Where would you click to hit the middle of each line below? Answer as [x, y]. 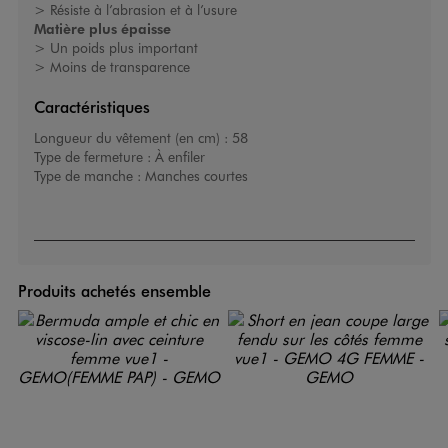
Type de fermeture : [94, 157]
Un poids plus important [123, 48]
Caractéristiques [91, 107]
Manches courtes [196, 176]
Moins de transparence [119, 67]
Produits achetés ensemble [114, 291]
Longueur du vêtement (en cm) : [132, 138]
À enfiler [179, 157]
